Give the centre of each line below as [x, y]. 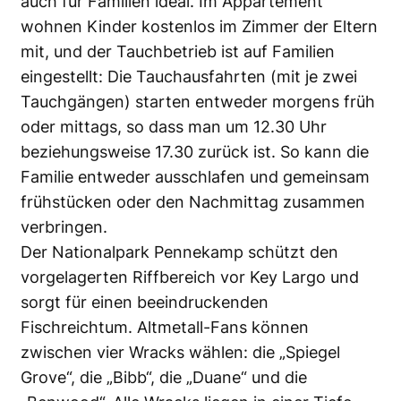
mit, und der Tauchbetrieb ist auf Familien [178, 51]
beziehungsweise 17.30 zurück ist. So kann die [195, 151]
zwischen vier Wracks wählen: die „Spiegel [180, 352]
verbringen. [64, 226]
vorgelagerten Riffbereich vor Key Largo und [190, 277]
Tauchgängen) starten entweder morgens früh [198, 101]
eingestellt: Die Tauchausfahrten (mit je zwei [189, 76]
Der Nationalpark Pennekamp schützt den [179, 252]
